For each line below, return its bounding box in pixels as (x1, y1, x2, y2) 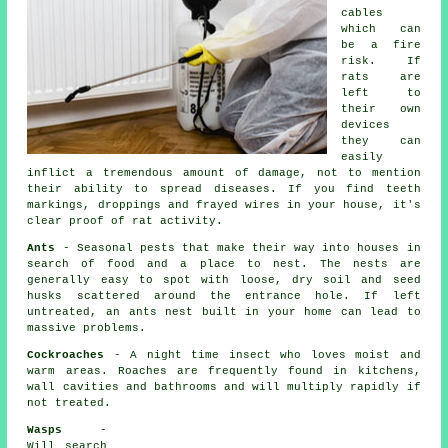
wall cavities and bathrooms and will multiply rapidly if (27, 380, 421, 393)
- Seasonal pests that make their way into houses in (55, 241, 421, 254)
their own (341, 102, 421, 115)
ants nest (128, 305, 194, 318)
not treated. (27, 396, 112, 409)
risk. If (341, 54, 421, 67)
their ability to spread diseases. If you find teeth (27, 182, 421, 195)
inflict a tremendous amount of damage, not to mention (27, 166, 421, 179)
